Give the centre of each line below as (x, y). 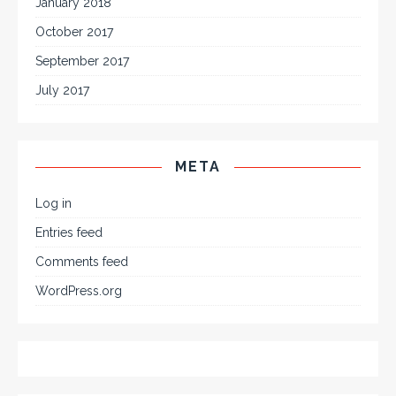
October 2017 (74, 32)
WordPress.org (79, 291)
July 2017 (62, 91)
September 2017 (82, 61)
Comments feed (82, 262)
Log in (53, 204)
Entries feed (69, 233)
